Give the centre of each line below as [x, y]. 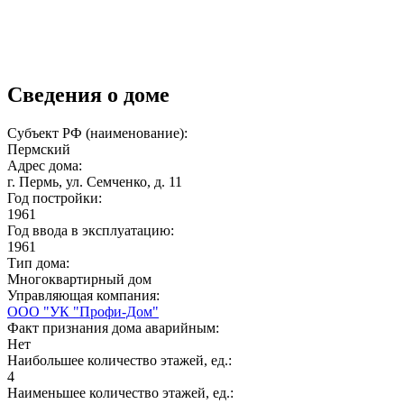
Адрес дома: [46, 165]
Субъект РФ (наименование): [99, 133]
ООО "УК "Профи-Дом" [83, 311]
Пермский [39, 149]
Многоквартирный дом [79, 279]
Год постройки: [56, 197]
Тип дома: [40, 262]
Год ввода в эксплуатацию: [92, 230]
